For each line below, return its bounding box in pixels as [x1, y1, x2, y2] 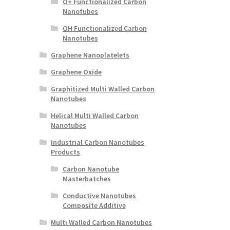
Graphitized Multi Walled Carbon [51, 84, 155, 93]
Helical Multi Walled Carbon [51, 110, 139, 120]
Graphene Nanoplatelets [51, 50, 130, 60]
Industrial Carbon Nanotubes [51, 137, 145, 147]
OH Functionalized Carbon [62, 23, 147, 33]
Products [51, 147, 81, 157]
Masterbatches [62, 174, 111, 183]
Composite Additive [62, 200, 126, 210]
